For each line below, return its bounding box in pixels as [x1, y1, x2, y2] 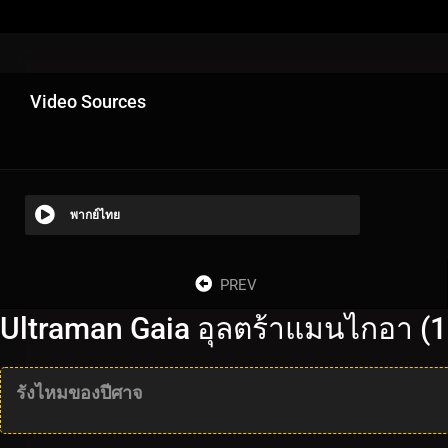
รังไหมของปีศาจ [16, 381, 143, 403]
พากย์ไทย [70, 207, 120, 222]
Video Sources [30, 90, 146, 112]
